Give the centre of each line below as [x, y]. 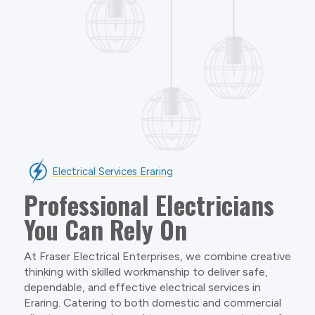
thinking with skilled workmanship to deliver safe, [146, 271]
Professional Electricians [149, 204]
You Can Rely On [105, 229]
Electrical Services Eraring [112, 171]
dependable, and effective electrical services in [142, 287]
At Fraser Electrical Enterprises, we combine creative [157, 256]
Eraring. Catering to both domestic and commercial [152, 302]
